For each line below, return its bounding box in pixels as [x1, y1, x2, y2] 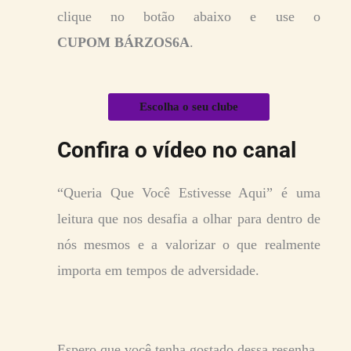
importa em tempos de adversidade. [57, 262, 259, 278]
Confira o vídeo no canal [57, 136, 296, 163]
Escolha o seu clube [139, 100, 238, 113]
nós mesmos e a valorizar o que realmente [57, 236, 320, 252]
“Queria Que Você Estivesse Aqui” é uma [57, 184, 320, 201]
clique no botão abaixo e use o [57, 8, 320, 24]
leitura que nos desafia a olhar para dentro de [57, 210, 320, 226]
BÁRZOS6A [114, 34, 190, 50]
